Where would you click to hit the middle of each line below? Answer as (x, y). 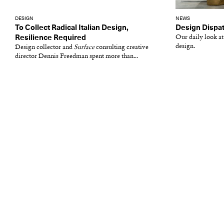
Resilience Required (50, 38)
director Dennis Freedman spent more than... (76, 56)
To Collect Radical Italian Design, (72, 28)
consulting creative (121, 47)
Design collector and (44, 47)
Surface (84, 47)
